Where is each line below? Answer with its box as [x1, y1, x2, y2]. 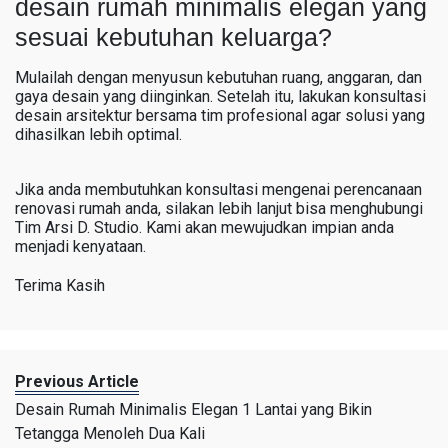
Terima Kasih [15, 275, 105, 295]
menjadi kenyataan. [15, 236, 146, 256]
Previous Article [15, 371, 139, 391]
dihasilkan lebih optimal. [15, 124, 182, 144]
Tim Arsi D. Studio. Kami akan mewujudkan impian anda [15, 217, 394, 237]
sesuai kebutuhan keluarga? [15, 22, 332, 51]
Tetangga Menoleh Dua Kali [15, 423, 205, 443]
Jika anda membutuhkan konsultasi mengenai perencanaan [15, 179, 422, 199]
